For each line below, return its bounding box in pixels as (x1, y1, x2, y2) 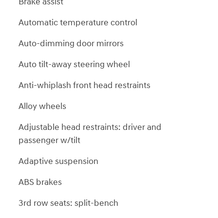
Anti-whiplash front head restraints (18, 79, 150, 91)
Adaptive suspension (18, 155, 98, 167)
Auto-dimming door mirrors (18, 37, 124, 49)
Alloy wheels (18, 100, 66, 112)
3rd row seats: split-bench (18, 197, 118, 209)
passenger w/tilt (18, 134, 80, 146)
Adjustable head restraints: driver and (18, 121, 162, 133)
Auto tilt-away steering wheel (18, 58, 130, 70)
